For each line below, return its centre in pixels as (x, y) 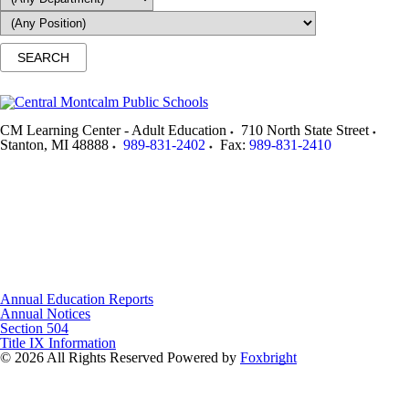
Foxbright (268, 358)
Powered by (204, 358)
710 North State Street (305, 131)
